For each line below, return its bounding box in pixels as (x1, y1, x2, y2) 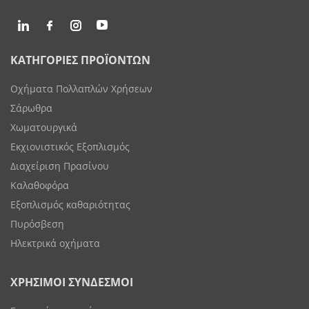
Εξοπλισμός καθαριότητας (10, 197, 130, 211)
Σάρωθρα (10, 101, 52, 114)
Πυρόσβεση (10, 217, 64, 230)
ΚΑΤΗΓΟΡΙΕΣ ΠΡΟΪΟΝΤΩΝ (10, 52, 150, 68)
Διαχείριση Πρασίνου (10, 159, 109, 172)
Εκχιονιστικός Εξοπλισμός (10, 139, 130, 153)
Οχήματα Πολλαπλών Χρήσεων (10, 81, 152, 95)
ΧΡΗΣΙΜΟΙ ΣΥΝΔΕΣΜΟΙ (10, 274, 133, 290)
